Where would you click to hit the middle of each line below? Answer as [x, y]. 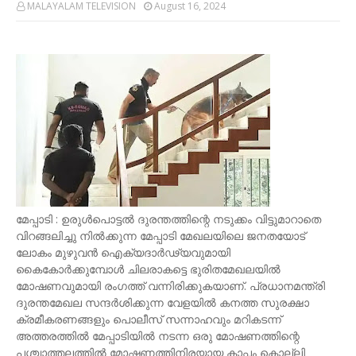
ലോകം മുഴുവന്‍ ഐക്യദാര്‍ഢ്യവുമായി [123, 252]
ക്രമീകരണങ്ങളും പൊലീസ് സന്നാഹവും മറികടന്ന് [149, 319]
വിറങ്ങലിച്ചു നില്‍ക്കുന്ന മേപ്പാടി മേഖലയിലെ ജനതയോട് [161, 236]
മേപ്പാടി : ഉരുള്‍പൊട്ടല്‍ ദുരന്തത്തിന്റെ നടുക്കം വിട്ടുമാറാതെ [168, 219]
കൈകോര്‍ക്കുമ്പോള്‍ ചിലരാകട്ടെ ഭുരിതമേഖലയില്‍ [148, 269]
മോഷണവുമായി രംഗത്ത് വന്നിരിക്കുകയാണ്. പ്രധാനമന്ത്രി [170, 286]
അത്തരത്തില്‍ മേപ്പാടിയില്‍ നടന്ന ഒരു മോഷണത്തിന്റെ [158, 336]
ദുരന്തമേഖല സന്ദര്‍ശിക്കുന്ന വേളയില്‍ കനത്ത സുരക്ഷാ [163, 302]
